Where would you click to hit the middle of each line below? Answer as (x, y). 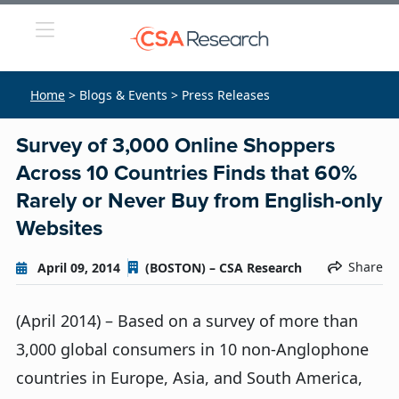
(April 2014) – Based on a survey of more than (187, 321)
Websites (59, 229)
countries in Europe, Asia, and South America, (189, 378)
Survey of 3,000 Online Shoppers (175, 146)
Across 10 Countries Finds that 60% (187, 174)
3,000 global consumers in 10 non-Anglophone (192, 349)
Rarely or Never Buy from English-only (199, 201)
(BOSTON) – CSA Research (224, 267)
